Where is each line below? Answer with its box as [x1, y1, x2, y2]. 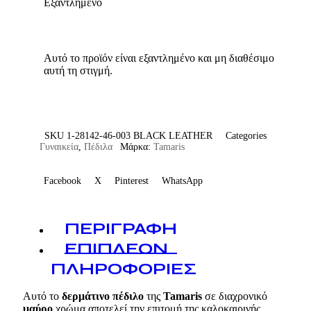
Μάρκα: [120, 141, 153, 152]
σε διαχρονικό [202, 289, 267, 302]
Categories [226, 130, 267, 141]
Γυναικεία [39, 141, 78, 152]
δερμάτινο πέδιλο [62, 289, 144, 302]
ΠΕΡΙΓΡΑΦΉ [65, 218, 177, 239]
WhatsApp [162, 175, 203, 186]
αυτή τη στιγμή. [44, 64, 112, 76]
